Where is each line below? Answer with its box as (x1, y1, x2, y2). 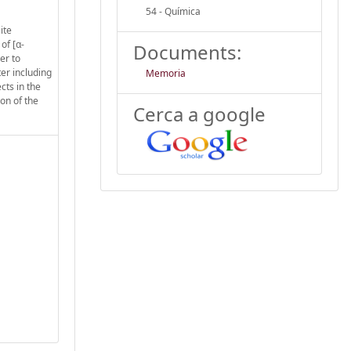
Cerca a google (133, 100, 266, 127)
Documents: (133, 38, 241, 65)
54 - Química (146, 4, 201, 18)
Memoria (146, 66, 186, 80)
